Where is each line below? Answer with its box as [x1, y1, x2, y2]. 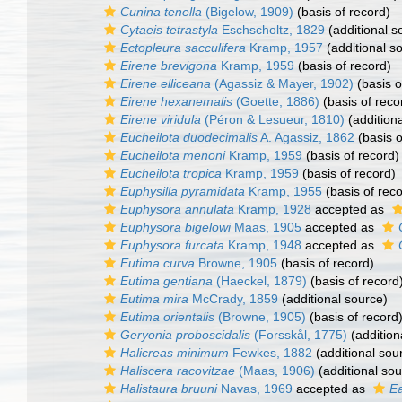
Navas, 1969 [217, 381, 293, 396]
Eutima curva [120, 256, 195, 270]
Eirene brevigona [120, 58, 217, 73]
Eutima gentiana [120, 274, 213, 288]
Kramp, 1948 [224, 238, 301, 252]
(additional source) [278, 292, 388, 306]
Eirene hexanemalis [120, 94, 232, 109]
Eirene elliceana [120, 76, 211, 91]
